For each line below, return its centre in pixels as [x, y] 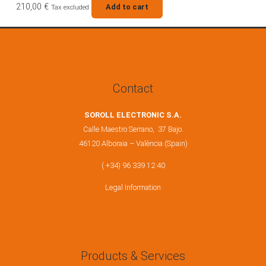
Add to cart [127, 7]
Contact [133, 89]
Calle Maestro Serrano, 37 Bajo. [133, 129]
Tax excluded [70, 7]
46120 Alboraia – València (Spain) [133, 144]
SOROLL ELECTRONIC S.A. [133, 115]
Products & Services [133, 256]
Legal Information [133, 187]
